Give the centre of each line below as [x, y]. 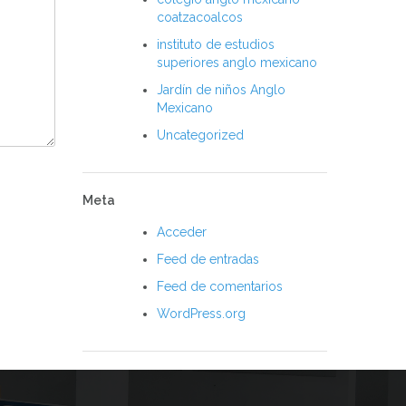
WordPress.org [201, 314]
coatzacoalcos [200, 17]
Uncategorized [200, 135]
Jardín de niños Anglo [221, 90]
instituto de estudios [216, 44]
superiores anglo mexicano [237, 63]
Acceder [182, 232]
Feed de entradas [208, 259]
